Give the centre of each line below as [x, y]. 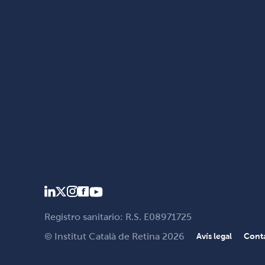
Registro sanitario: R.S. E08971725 [118, 217]
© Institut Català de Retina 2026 [114, 236]
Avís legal [214, 236]
